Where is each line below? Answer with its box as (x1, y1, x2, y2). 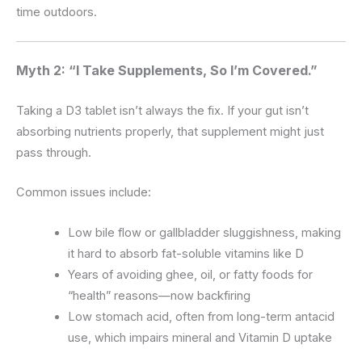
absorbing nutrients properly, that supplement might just (16, 124, 324, 139)
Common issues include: (16, 185, 151, 200)
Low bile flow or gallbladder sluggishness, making (67, 225, 341, 240)
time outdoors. (16, 4, 97, 19)
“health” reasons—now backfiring (67, 288, 250, 303)
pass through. (16, 145, 91, 160)
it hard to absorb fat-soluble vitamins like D (67, 246, 304, 261)
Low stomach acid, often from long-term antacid (67, 309, 335, 324)
